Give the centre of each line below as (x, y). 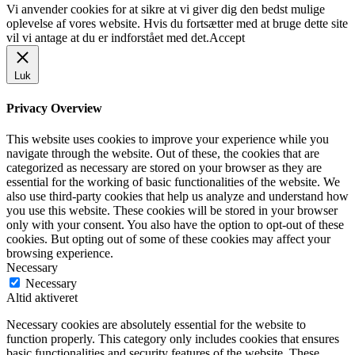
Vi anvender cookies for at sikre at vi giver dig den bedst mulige (166, 10)
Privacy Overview (54, 108)
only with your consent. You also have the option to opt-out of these (175, 224)
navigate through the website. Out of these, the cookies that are (163, 153)
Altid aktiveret (42, 297)
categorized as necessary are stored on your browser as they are (164, 167)
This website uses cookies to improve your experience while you (168, 139)
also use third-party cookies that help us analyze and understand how (177, 196)
